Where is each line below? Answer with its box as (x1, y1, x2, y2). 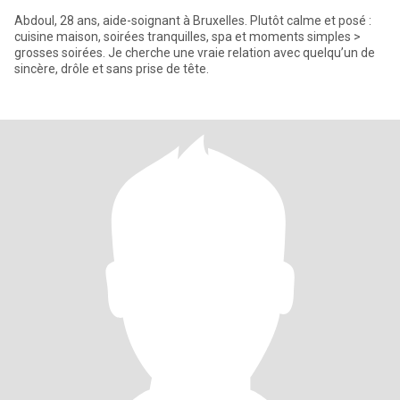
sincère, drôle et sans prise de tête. (14, 62, 209, 76)
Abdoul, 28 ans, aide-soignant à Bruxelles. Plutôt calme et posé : (14, 13, 371, 28)
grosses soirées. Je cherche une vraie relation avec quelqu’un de (14, 46, 375, 60)
